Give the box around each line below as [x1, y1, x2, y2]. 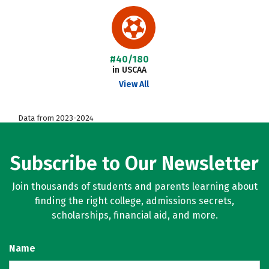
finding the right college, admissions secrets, [35, 195, 234, 207]
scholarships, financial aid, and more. [51, 210, 218, 221]
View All [118, 79, 149, 89]
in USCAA [112, 65, 147, 75]
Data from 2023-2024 [18, 113, 94, 122]
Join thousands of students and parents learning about [11, 181, 258, 192]
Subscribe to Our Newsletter [10, 152, 259, 175]
